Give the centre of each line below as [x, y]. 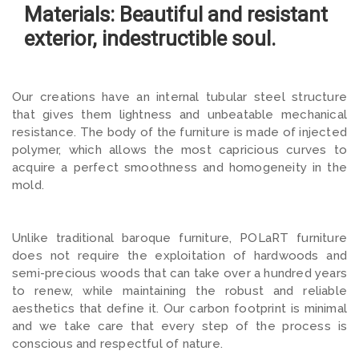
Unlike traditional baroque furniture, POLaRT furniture [179, 238]
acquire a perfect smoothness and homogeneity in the [179, 167]
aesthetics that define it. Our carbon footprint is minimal [179, 308]
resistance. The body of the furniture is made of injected [179, 132]
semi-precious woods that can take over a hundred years [179, 273]
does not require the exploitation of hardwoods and [179, 255]
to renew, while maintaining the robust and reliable [179, 290]
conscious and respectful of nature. [117, 343]
